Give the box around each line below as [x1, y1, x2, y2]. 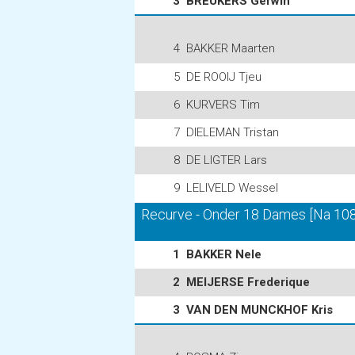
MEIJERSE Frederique [186, 275, 310, 289]
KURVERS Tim [186, 97, 260, 112]
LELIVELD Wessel [186, 181, 278, 195]
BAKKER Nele [186, 247, 261, 261]
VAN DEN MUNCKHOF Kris [186, 303, 333, 317]
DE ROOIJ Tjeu [186, 70, 261, 84]
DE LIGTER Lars [186, 153, 267, 167]
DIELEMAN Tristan [186, 125, 279, 139]
